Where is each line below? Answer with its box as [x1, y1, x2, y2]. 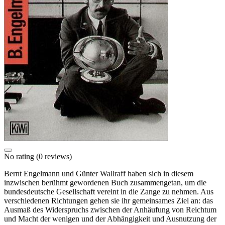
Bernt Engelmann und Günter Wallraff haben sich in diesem [4, 169, 193, 178]
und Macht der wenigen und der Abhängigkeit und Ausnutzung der [4, 214, 216, 223]
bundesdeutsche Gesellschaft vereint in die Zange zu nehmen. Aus [4, 187, 213, 196]
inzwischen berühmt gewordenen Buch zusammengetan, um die [4, 178, 206, 187]
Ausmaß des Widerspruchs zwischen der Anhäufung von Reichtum [4, 205, 216, 214]
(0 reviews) [34, 152, 72, 161]
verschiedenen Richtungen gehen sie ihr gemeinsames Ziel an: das [4, 196, 213, 205]
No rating [4, 152, 34, 161]
